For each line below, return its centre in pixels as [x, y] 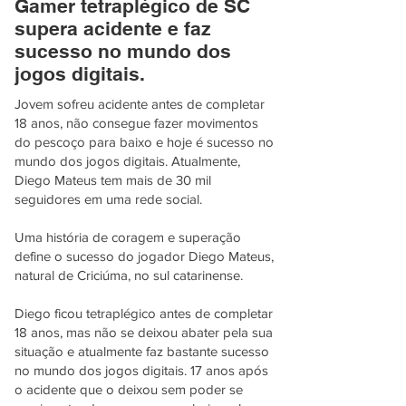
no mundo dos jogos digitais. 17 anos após [141, 370]
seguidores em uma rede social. [108, 199]
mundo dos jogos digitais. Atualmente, [127, 161]
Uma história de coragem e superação [128, 237]
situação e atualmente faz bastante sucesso [142, 351]
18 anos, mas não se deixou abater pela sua [144, 332]
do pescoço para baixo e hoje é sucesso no [144, 142]
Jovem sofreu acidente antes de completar [140, 104]
